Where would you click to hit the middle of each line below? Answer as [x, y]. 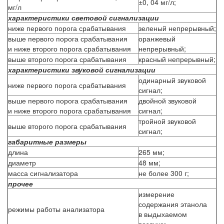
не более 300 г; [164, 173]
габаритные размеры [47, 141]
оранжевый [157, 38]
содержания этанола [173, 204]
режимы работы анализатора [56, 209]
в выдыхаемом [163, 214]
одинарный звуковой [172, 80]
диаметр [22, 162]
